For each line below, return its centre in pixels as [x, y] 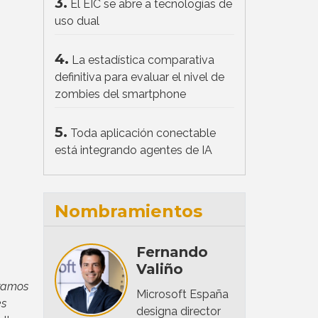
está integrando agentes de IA [133, 150]
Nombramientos [128, 211]
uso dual [77, 21]
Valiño [159, 269]
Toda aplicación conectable [143, 133]
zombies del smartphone [120, 94]
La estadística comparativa [143, 60]
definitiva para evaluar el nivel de [139, 77]
